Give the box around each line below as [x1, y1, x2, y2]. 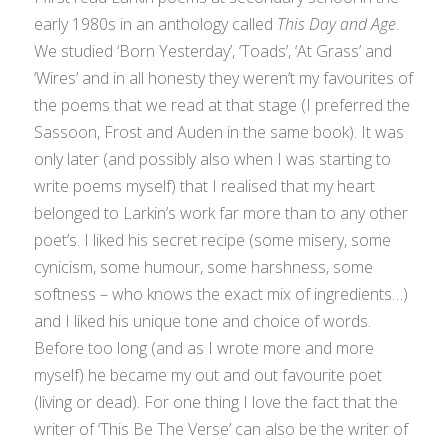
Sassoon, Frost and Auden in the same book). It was [34, 121, 405, 144]
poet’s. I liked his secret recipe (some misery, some [34, 229, 392, 252]
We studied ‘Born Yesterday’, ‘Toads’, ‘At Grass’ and [34, 40, 393, 63]
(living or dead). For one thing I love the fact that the [34, 391, 399, 414]
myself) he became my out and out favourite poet [34, 364, 383, 387]
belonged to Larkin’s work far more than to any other [34, 202, 409, 225]
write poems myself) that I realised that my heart [34, 175, 376, 198]
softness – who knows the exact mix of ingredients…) [34, 283, 409, 306]
